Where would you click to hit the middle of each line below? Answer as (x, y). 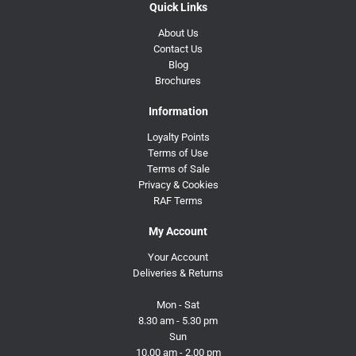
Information (178, 111)
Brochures (178, 80)
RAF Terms (178, 200)
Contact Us (178, 48)
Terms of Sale (178, 168)
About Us (178, 33)
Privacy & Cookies (178, 184)
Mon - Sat (178, 304)
